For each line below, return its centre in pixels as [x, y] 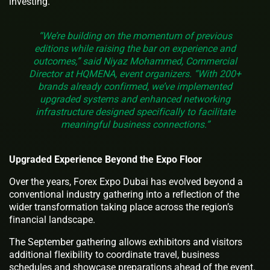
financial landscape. [52, 219]
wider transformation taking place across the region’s [121, 207]
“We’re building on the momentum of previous [135, 36]
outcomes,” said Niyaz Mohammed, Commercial [135, 61]
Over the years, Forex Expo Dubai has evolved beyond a [126, 181]
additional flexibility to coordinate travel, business [114, 254]
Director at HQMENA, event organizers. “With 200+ [135, 74]
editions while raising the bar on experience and [135, 48]
